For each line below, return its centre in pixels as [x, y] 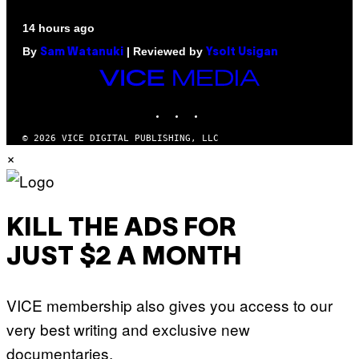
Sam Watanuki [82, 53]
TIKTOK [221, 106]
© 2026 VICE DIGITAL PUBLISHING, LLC [121, 139]
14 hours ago [58, 28]
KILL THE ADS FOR [121, 228]
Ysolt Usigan [242, 53]
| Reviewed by [165, 52]
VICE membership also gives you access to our [169, 305]
